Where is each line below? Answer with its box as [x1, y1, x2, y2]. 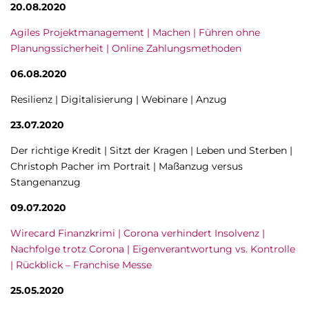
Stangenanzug [10, 176, 81, 188]
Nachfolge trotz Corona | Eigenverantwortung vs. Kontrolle [10, 243, 295, 255]
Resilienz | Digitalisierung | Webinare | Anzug [10, 93, 227, 106]
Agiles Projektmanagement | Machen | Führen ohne [10, 26, 260, 39]
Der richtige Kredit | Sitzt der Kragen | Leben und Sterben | [10, 144, 292, 157]
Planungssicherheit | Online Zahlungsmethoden [10, 42, 241, 54]
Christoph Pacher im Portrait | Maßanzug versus [10, 160, 243, 172]
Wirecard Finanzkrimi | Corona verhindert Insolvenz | [10, 227, 265, 239]
